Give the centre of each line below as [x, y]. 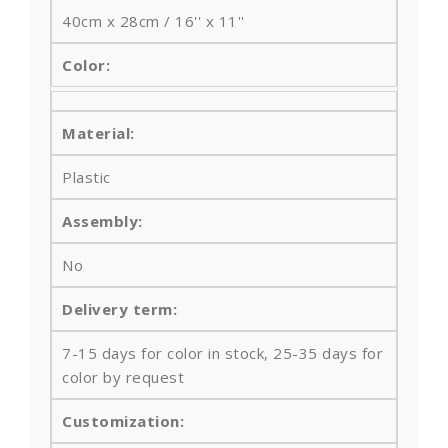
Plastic [86, 177]
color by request [123, 377]
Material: [98, 133]
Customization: [123, 421]
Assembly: [102, 221]
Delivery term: [119, 309]
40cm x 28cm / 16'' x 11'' [153, 21]
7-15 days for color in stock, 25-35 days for [222, 353]
